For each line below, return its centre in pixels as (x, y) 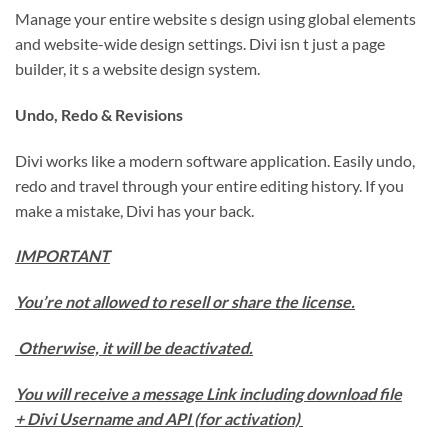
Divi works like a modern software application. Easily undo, (215, 160)
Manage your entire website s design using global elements (215, 18)
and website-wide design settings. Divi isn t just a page (200, 43)
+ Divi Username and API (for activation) (159, 418)
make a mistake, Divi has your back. (134, 210)
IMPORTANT (62, 256)
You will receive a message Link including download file (208, 393)
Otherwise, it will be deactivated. (134, 347)
